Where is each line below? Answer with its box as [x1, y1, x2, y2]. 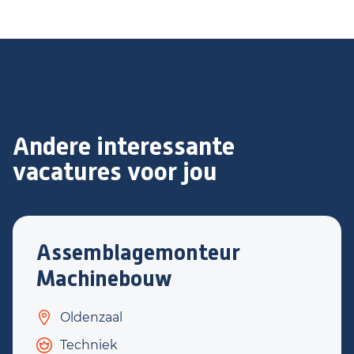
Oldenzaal [60, 310, 122, 325]
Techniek [60, 337, 118, 352]
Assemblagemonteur [36, 239, 240, 265]
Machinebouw [36, 265, 172, 292]
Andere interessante [13, 131, 235, 161]
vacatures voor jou [13, 156, 217, 186]
